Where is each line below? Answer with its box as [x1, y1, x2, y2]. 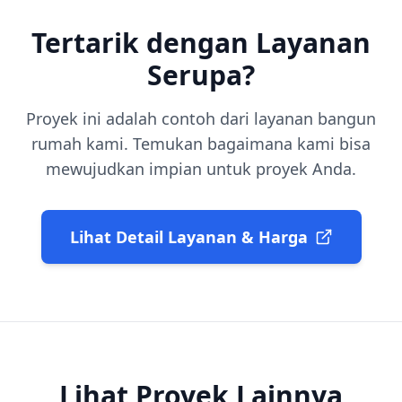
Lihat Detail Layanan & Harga [69, 225, 308, 248]
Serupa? [147, 56, 255, 93]
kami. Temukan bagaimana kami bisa [82, 132, 371, 154]
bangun [318, 107, 376, 129]
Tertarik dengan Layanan [31, 23, 371, 61]
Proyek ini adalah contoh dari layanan [26, 107, 318, 129]
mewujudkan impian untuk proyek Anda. [46, 157, 356, 179]
